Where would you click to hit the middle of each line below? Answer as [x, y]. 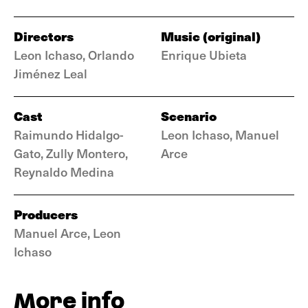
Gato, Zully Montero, [71, 153]
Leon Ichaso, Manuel [220, 134]
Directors [44, 36]
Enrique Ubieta [204, 55]
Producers [46, 214]
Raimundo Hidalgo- [69, 134]
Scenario [189, 116]
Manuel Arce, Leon [67, 233]
